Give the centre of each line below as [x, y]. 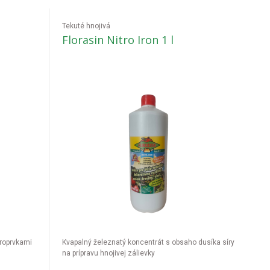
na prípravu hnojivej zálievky [109, 253]
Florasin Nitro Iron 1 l [118, 40]
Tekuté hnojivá [86, 26]
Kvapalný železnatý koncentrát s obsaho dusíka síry [149, 242]
